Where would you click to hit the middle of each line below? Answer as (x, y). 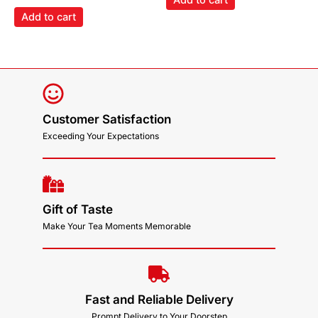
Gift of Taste (78, 209)
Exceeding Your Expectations (101, 136)
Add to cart (49, 17)
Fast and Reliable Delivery (159, 299)
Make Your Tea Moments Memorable (117, 226)
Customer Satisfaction (107, 119)
